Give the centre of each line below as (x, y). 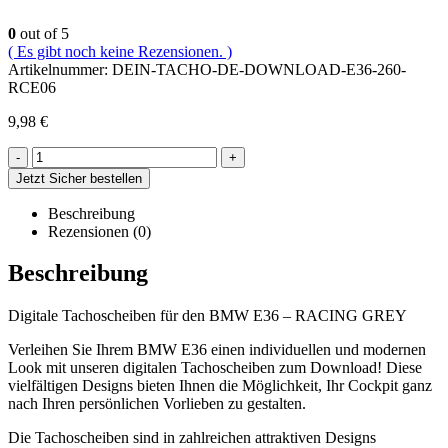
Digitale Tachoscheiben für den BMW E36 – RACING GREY (207, 316)
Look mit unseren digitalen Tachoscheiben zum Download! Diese (215, 368)
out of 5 (42, 33)
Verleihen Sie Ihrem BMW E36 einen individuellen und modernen (217, 350)
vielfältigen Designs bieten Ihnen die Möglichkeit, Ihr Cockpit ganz (220, 386)
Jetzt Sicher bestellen (79, 178)
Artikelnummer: (60, 69)
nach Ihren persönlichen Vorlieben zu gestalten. (157, 404)
